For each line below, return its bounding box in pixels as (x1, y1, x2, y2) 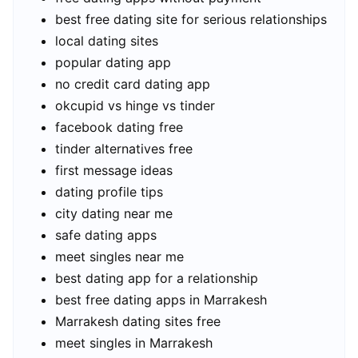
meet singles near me (55, 248, 184, 265)
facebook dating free (55, 118, 183, 135)
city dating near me (55, 205, 173, 221)
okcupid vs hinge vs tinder (55, 97, 215, 113)
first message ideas (55, 161, 173, 178)
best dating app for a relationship (55, 269, 258, 286)
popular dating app (55, 54, 171, 70)
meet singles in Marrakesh (55, 334, 213, 351)
